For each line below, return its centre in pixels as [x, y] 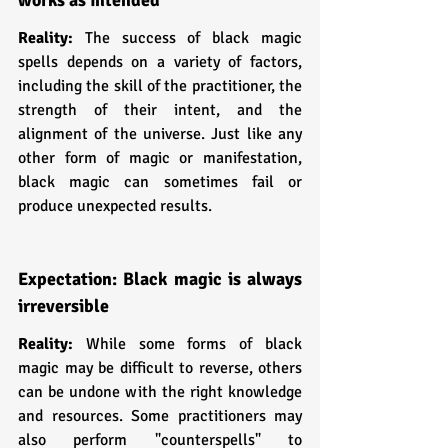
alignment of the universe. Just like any [160, 133]
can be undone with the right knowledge [160, 391]
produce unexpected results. [115, 205]
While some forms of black [194, 343]
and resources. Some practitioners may [160, 415]
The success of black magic [193, 37]
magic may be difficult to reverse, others [160, 367]
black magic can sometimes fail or [160, 181]
